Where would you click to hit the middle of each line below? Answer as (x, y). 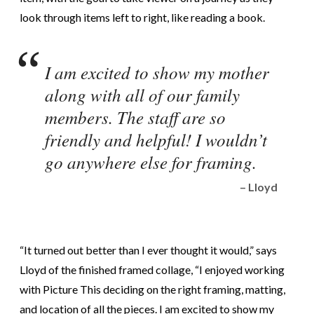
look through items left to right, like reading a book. (142, 17)
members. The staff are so (135, 117)
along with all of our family (142, 94)
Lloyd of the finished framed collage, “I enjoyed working (152, 269)
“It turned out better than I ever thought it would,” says (148, 250)
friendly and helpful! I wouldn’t (156, 139)
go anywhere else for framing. (151, 162)
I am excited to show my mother (157, 72)
